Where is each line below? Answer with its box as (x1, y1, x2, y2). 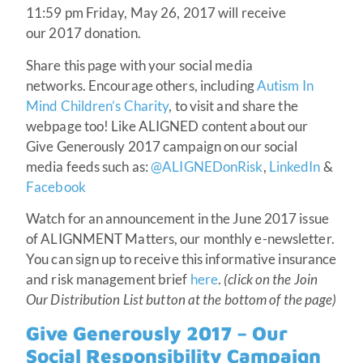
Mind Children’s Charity (26, 96, 169, 114)
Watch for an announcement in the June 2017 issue (26, 210, 329, 228)
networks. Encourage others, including (26, 76, 257, 94)
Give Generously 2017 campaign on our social (26, 137, 298, 155)
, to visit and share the (169, 96, 298, 114)
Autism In (256, 76, 314, 94)
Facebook (26, 177, 86, 195)
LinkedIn (268, 157, 321, 175)
